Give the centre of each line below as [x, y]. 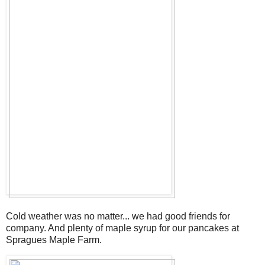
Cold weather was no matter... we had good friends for [118, 216]
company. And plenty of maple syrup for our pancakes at [122, 228]
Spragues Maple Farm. [54, 240]
